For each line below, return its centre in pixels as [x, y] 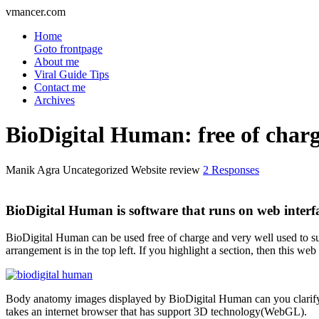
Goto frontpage [68, 49]
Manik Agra [33, 169]
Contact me [60, 87]
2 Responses [231, 169]
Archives [54, 100]
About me [57, 62]
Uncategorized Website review [133, 169]
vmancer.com [36, 12]
